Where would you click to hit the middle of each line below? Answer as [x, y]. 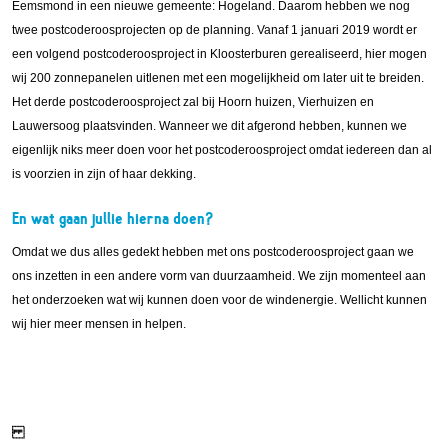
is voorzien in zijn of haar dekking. [104, 173]
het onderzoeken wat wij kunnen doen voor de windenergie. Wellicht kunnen [219, 300]
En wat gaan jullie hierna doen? [117, 218]
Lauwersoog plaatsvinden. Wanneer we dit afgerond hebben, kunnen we [209, 125]
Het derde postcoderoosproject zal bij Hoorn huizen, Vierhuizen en [193, 101]
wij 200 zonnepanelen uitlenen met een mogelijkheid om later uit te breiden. [218, 77]
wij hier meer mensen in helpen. [99, 324]
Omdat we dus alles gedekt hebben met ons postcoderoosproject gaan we [213, 252]
